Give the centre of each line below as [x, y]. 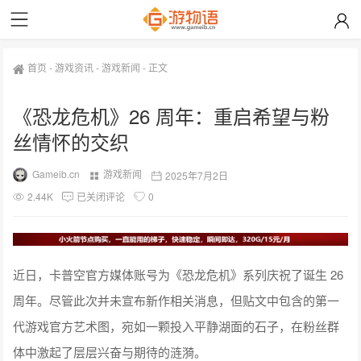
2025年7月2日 [197, 175]
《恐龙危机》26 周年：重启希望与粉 [172, 116]
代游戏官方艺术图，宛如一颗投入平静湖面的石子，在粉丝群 [176, 326]
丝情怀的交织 [71, 141]
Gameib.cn [56, 174]
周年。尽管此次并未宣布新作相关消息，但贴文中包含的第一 [176, 301]
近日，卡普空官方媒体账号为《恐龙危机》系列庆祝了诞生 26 [178, 275]
